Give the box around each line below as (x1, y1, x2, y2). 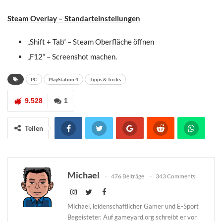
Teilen (25, 124, 43, 133)
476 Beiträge (111, 172, 144, 180)
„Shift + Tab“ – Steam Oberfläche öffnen (27, 37, 154, 47)
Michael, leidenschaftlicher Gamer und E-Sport (67, 202, 199, 211)
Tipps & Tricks (90, 76, 121, 83)
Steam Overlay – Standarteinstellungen (7, 14, 140, 23)
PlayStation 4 (49, 76, 78, 83)
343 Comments (156, 172, 195, 180)
